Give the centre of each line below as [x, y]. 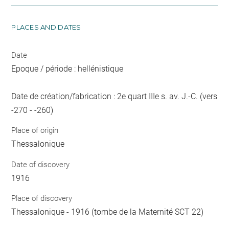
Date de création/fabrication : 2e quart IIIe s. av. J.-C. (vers [114, 96]
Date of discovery [41, 164]
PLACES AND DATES [46, 27]
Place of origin [35, 130]
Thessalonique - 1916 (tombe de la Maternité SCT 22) [108, 212]
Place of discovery [42, 198]
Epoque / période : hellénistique [67, 68]
